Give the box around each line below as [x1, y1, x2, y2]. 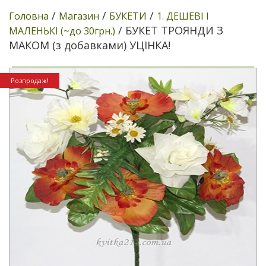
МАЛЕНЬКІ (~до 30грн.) [9, 24, 115, 37]
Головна [9, 9, 49, 23]
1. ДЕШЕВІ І [157, 9, 209, 23]
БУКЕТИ [109, 9, 147, 23]
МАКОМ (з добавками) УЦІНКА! [9, 38, 170, 52]
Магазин [59, 9, 99, 23]
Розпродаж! [11, 76, 49, 85]
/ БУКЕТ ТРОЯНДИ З [115, 23, 223, 37]
